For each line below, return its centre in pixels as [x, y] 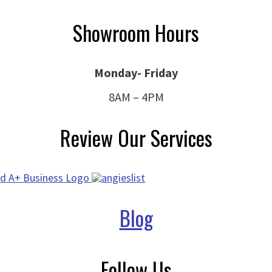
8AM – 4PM [136, 97]
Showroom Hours [136, 32]
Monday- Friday [136, 73]
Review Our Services [136, 138]
